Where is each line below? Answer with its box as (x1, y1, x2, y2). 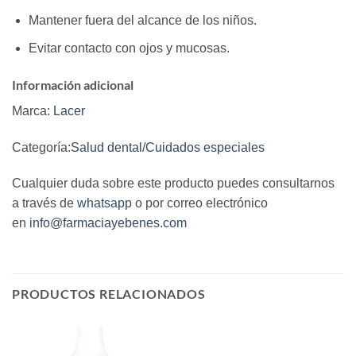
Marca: (12, 103, 53, 118)
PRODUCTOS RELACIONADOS (12, 286, 206, 302)
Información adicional (12, 76, 133, 92)
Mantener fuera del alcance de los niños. (28, 14, 257, 28)
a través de (12, 196, 77, 211)
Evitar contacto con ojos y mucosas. (28, 41, 230, 55)
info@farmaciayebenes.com (26, 216, 187, 230)
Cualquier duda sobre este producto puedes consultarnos (12, 176, 335, 191)
